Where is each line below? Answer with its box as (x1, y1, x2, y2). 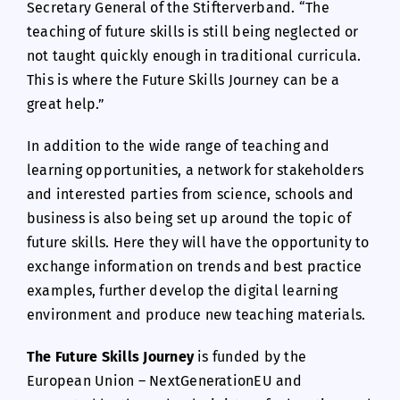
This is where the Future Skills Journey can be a (26, 71, 340, 88)
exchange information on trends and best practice (26, 257, 362, 275)
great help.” (26, 95, 104, 112)
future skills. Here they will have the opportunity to (26, 233, 370, 251)
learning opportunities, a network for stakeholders (26, 161, 363, 179)
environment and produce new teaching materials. (26, 305, 366, 323)
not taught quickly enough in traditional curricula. (26, 46, 362, 64)
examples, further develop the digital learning (26, 281, 338, 299)
